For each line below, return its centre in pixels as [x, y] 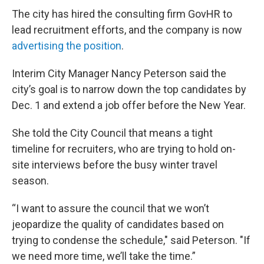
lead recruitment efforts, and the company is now [127, 30]
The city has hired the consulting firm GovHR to [122, 14]
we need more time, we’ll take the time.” [104, 256]
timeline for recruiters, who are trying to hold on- [124, 149]
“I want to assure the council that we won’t [110, 208]
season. [30, 181]
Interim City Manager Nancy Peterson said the [119, 73]
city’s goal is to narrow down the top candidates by [129, 89]
